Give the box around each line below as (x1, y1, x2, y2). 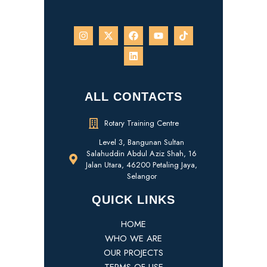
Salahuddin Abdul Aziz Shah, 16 (86, 148, 197, 160)
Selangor (126, 170, 157, 182)
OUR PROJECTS (104, 246, 163, 260)
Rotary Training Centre (104, 117, 179, 129)
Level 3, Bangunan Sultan (99, 136, 185, 148)
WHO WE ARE (105, 232, 162, 246)
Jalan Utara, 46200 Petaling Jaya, (86, 159, 198, 171)
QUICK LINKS (92, 193, 175, 207)
